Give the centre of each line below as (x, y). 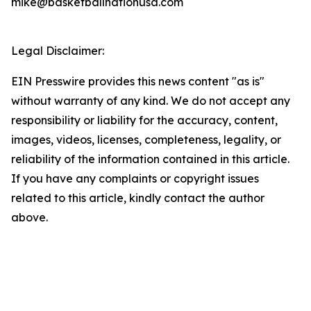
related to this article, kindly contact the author (138, 198)
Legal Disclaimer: (58, 51)
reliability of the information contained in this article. (150, 159)
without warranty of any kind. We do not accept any (151, 101)
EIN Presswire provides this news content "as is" (138, 82)
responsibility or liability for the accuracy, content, (144, 120)
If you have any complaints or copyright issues (135, 179)
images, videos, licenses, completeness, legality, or (146, 140)
